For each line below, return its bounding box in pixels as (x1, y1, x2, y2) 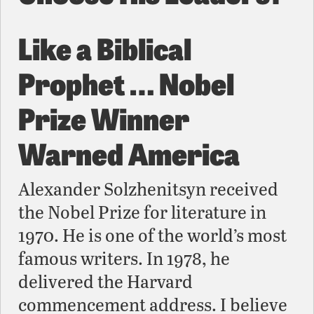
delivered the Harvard (18, 268, 193, 293)
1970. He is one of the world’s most (18, 222, 287, 247)
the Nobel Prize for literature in (18, 199, 266, 224)
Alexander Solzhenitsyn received (18, 176, 278, 200)
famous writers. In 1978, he (18, 245, 230, 270)
